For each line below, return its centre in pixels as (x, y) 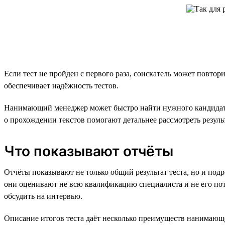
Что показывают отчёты (89, 151)
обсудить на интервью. (43, 196)
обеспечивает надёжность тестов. (61, 85)
